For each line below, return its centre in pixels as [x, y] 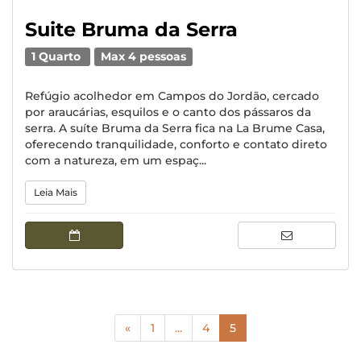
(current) [261, 327]
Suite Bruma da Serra [131, 29]
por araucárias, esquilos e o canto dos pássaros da [168, 112]
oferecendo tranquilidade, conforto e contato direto [176, 144]
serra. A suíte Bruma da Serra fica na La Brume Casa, [175, 128]
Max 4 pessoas [144, 56]
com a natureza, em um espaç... [116, 160]
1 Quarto [58, 56]
